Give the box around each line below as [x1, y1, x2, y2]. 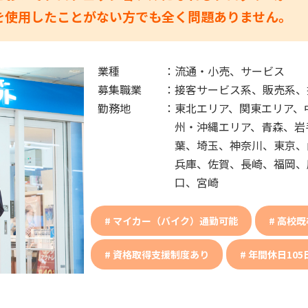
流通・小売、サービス [175, 62, 285, 79]
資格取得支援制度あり [113, 247, 209, 261]
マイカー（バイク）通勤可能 [113, 213, 238, 228]
